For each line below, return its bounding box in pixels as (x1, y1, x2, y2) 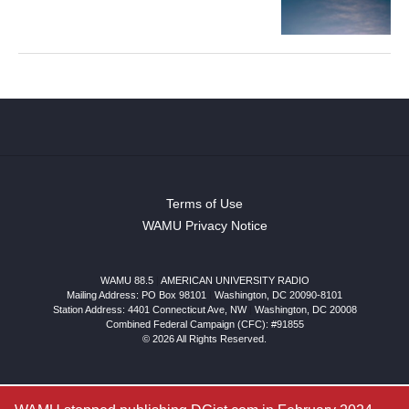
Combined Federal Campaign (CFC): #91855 (105, 319, 304, 330)
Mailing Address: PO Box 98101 (67, 289, 206, 301)
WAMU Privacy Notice (142, 218, 267, 234)
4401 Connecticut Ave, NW (127, 304, 246, 316)
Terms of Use (166, 196, 243, 212)
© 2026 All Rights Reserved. (142, 333, 267, 345)
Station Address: (52, 304, 128, 316)
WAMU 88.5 (100, 275, 153, 287)
